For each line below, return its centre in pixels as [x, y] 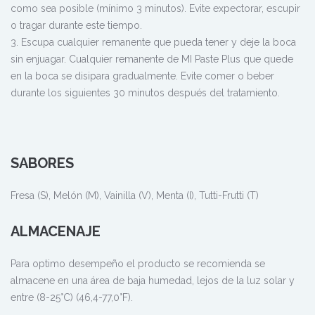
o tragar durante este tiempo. [76, 25]
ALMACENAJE [56, 231]
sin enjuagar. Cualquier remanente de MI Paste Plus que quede [152, 59]
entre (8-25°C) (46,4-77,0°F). [72, 297]
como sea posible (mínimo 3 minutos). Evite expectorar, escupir [155, 8]
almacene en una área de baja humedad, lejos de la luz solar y [153, 280]
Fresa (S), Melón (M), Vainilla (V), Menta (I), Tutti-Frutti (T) [135, 195]
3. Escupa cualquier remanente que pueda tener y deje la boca [153, 42]
